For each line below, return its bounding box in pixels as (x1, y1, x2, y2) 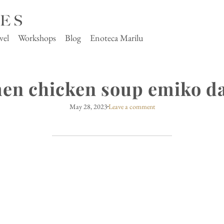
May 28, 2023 (69, 102, 107, 111)
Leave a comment (108, 102, 155, 111)
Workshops (18, 32, 56, 44)
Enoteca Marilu (90, 32, 143, 44)
